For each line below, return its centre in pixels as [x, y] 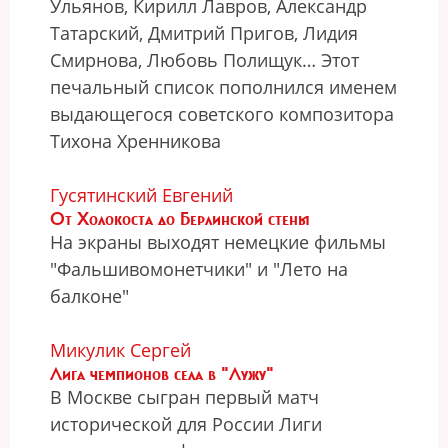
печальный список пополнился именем [223, 87]
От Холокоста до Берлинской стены [180, 219]
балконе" [89, 296]
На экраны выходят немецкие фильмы [218, 242]
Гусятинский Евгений [141, 195]
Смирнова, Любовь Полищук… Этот [204, 60]
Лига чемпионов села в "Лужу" [162, 374]
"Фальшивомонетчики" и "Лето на [199, 269]
